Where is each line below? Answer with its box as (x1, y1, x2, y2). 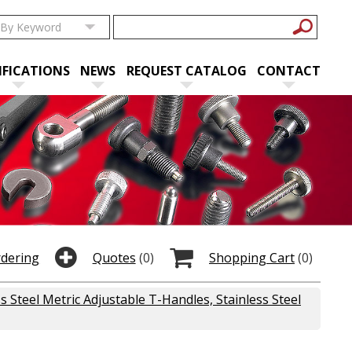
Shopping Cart (209, 248, 295, 266)
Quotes (92, 248, 136, 266)
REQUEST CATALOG (126, 62, 247, 79)
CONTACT (257, 62, 321, 79)
